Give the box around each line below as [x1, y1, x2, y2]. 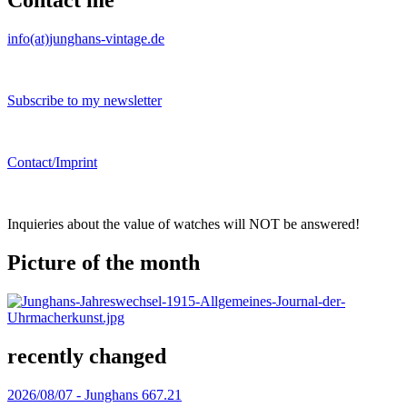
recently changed [7, 343, 166, 368]
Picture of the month [7, 251, 200, 275]
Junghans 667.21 [84, 386, 182, 402]
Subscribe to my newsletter [7, 93, 162, 109]
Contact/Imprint [7, 154, 97, 171]
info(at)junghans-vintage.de [7, 31, 164, 47]
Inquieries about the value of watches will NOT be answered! [7, 216, 360, 233]
